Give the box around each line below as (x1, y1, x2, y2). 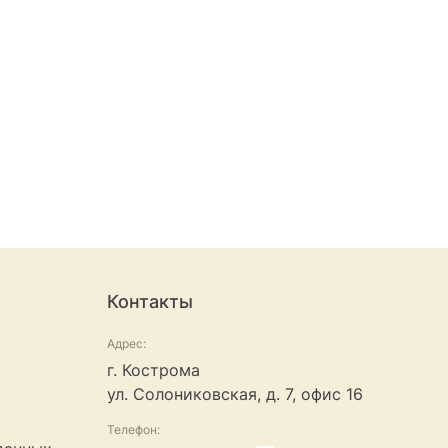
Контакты (107, 291, 193, 313)
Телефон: (107, 422, 160, 438)
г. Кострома (107, 360, 200, 381)
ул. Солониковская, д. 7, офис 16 (107, 384, 363, 405)
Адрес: (107, 336, 146, 352)
